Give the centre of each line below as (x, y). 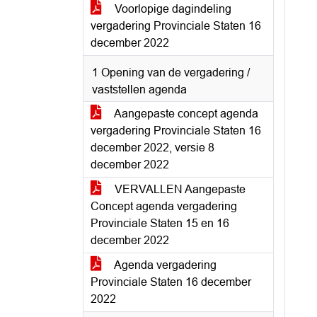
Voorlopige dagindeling (172, 9)
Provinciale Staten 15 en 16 (160, 223)
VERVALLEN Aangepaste (179, 189)
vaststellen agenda (139, 90)
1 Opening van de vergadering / (171, 73)
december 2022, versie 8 (152, 148)
